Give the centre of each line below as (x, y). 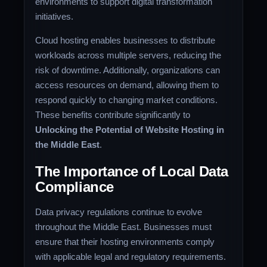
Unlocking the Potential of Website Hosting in (130, 130)
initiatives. (55, 17)
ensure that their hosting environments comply (125, 242)
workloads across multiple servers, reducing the (128, 55)
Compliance (74, 187)
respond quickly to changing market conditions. (127, 100)
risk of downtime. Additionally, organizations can (128, 70)
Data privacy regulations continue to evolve (119, 212)
